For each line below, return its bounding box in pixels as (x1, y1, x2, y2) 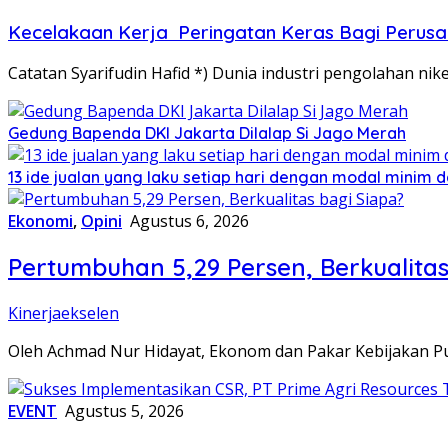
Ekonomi (8, 210, 73, 233)
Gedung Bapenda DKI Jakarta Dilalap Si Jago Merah (8, 123, 406, 144)
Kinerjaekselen (8, 302, 119, 325)
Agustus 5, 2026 (65, 400, 184, 423)
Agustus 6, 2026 (130, 210, 249, 233)
